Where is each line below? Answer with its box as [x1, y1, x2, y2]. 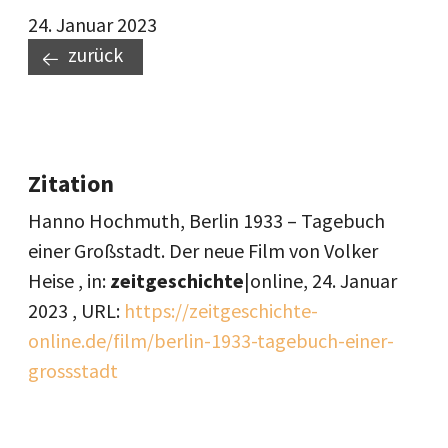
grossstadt [28, 358, 118, 384]
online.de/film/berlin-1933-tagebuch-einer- [28, 328, 394, 354]
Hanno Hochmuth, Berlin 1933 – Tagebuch [28, 208, 385, 234]
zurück [68, 42, 123, 68]
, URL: [68, 298, 124, 324]
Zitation [28, 168, 114, 200]
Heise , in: [28, 268, 110, 294]
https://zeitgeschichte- [124, 298, 318, 324]
